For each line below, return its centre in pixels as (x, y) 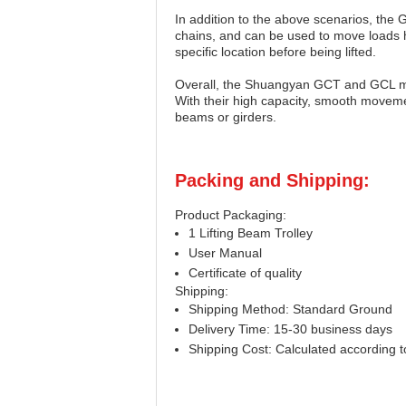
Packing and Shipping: (272, 180)
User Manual (225, 253)
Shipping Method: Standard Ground (290, 309)
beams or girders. (226, 117)
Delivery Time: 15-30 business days (290, 329)
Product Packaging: (231, 215)
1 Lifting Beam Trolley (251, 233)
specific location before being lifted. (275, 52)
